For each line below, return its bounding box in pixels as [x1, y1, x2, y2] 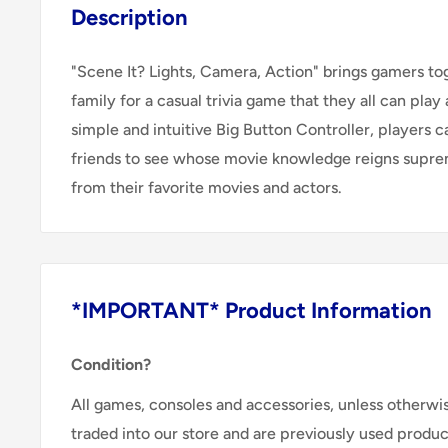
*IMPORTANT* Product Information [71, 297, 432, 325]
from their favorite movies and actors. [71, 178, 342, 198]
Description [71, 4, 188, 31]
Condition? [71, 355, 151, 375]
